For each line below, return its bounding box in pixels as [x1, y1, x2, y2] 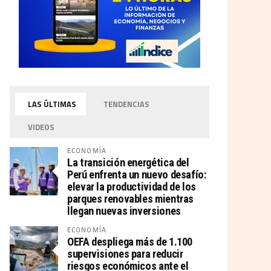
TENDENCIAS [102, 97, 150, 110]
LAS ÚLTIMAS [26, 97, 77, 110]
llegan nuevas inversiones [67, 204, 181, 217]
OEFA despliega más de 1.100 [67, 235, 193, 248]
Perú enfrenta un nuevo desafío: [67, 168, 206, 181]
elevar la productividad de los [67, 180, 196, 193]
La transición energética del [67, 155, 189, 169]
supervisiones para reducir [67, 247, 183, 260]
